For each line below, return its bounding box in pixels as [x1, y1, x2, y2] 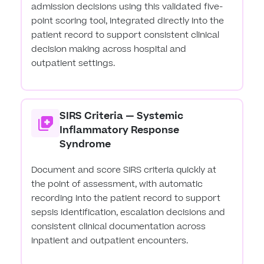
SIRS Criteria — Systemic [60, 109, 184, 124]
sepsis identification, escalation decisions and [31, 206, 226, 219]
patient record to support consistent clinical [31, 29, 220, 42]
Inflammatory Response [60, 123, 180, 138]
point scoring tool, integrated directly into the [31, 15, 225, 28]
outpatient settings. [31, 57, 115, 70]
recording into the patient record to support [31, 192, 221, 205]
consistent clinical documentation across [31, 220, 206, 233]
